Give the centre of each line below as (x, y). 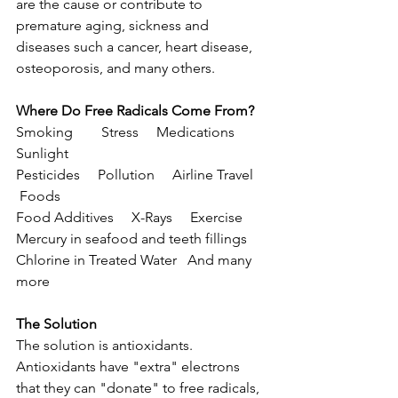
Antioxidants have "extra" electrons (130, 366)
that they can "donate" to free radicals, (139, 388)
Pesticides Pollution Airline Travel (142, 175)
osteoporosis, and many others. (115, 68)
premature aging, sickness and (114, 25)
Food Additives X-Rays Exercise (129, 217)
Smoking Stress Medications (134, 132)
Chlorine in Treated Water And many (135, 260)
